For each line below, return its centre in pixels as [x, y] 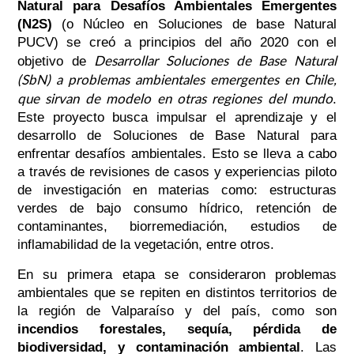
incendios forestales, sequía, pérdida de [177, 330]
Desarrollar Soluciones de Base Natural [216, 61]
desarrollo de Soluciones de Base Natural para [177, 136]
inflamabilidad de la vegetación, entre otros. [145, 245]
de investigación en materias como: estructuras [177, 190]
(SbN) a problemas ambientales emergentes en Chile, [177, 80]
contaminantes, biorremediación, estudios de [177, 227]
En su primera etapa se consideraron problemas [177, 275]
